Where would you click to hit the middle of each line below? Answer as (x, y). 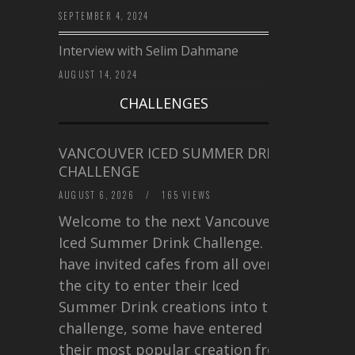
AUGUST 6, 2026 (98, 195)
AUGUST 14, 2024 (98, 74)
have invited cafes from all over (166, 263)
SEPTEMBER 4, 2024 (104, 15)
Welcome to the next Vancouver (168, 221)
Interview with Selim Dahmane (149, 50)
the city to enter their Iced (149, 285)
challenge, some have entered (160, 328)
